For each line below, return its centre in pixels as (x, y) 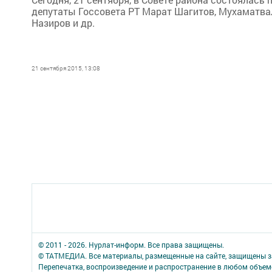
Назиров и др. (63, 23)
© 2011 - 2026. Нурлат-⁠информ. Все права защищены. (131, 245)
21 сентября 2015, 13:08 (66, 68)
